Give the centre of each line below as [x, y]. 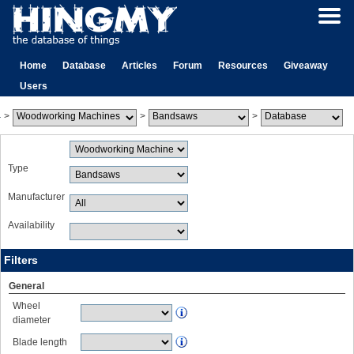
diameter [32, 320]
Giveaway [306, 66]
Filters [21, 260]
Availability [31, 225]
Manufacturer [36, 197]
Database [84, 66]
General [26, 286]
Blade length [40, 342]
